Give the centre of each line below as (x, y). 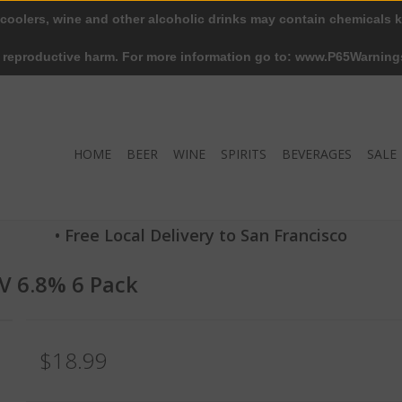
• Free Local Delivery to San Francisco (201, 235)
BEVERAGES (317, 154)
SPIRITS (244, 154)
